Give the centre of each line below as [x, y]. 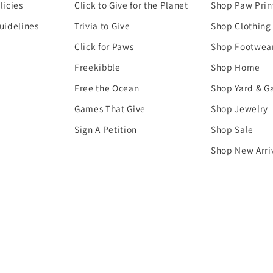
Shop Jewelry [239, 108]
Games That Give [110, 108]
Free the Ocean [107, 87]
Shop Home [235, 67]
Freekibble [97, 67]
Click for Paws [104, 46]
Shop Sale [232, 129]
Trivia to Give [102, 25]
